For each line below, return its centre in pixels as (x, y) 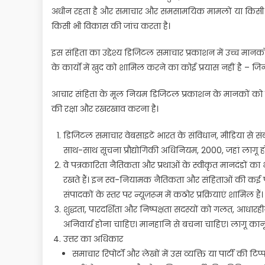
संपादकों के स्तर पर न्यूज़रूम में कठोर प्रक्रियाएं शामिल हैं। (163, 195)
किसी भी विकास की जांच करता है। (111, 26)
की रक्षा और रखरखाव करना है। (105, 109)
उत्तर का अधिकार (93, 239)
